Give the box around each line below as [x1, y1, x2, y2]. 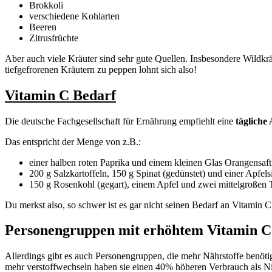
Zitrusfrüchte [29, 32, 78, 43]
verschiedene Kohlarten [29, 10, 120, 21]
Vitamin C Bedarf [5, 87, 116, 103]
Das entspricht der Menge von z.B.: [5, 136, 141, 147]
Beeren [29, 21, 56, 32]
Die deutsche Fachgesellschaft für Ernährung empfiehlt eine [5, 115, 236, 126]
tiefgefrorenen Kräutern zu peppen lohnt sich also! [5, 64, 197, 75]
